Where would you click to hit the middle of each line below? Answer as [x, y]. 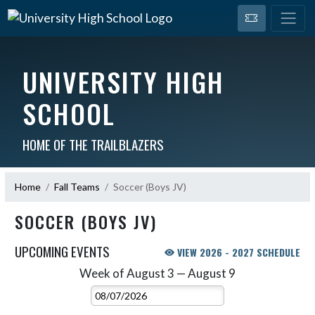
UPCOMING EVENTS [62, 251]
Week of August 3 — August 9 [157, 273]
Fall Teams [77, 187]
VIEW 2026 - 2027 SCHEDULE [237, 252]
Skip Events [40, 273]
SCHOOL [69, 113]
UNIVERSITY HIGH [123, 81]
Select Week [185, 273]
